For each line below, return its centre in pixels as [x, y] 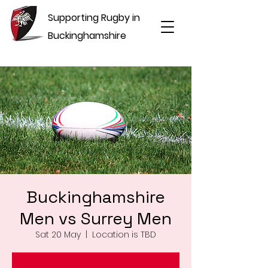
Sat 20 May [58, 234]
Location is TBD [124, 234]
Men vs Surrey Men [96, 218]
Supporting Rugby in [94, 18]
